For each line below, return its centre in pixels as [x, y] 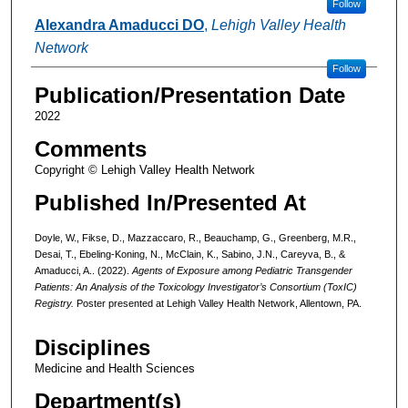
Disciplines [92, 348]
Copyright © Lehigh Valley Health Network [144, 169]
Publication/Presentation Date [189, 95]
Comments [90, 148]
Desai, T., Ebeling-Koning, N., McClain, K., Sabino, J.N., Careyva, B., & [189, 254]
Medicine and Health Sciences [114, 369]
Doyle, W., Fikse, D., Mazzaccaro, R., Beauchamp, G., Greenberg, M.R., [195, 237]
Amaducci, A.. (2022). [83, 270]
